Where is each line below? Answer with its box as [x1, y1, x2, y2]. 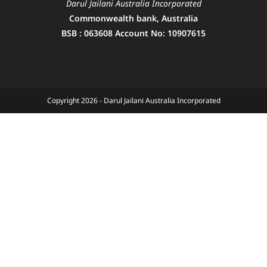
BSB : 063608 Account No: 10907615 [61, 27, 206, 39]
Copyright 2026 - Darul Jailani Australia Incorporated [46, 95, 221, 105]
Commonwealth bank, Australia [69, 12, 198, 24]
